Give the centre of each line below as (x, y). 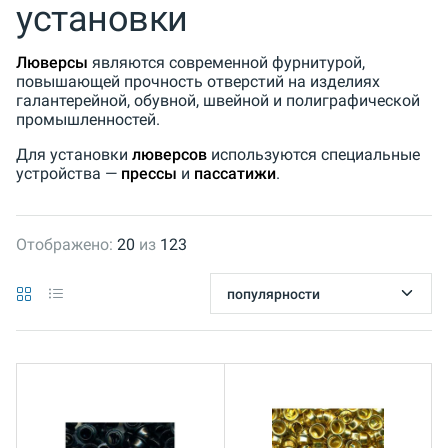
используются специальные (313, 154)
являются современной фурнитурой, (226, 62)
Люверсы (52, 62)
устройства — (68, 173)
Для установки (74, 154)
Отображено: (64, 244)
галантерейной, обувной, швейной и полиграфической (218, 100)
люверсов (169, 154)
